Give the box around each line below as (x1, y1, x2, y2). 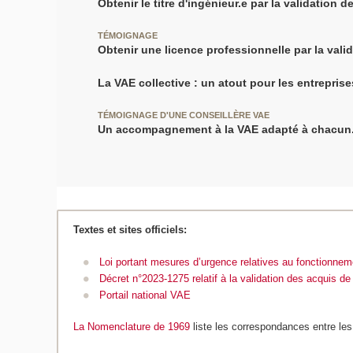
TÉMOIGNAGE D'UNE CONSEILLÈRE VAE (97, 110, 269, 120)
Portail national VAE (98, 288, 191, 301)
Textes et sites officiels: (73, 224, 188, 236)
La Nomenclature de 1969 (73, 321, 194, 333)
